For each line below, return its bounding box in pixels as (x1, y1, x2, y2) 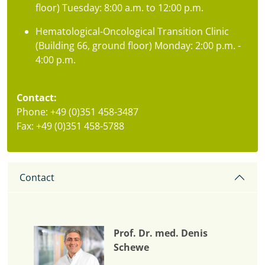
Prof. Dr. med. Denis (114, 227, 208, 240)
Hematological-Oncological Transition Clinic (35, 25, 229, 38)
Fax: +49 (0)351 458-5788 (17, 119, 124, 133)
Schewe (114, 241, 150, 254)
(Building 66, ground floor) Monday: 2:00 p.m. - (35, 39, 241, 53)
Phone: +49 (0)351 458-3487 (17, 105, 138, 119)
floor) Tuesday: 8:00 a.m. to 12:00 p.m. (35, 1, 203, 15)
